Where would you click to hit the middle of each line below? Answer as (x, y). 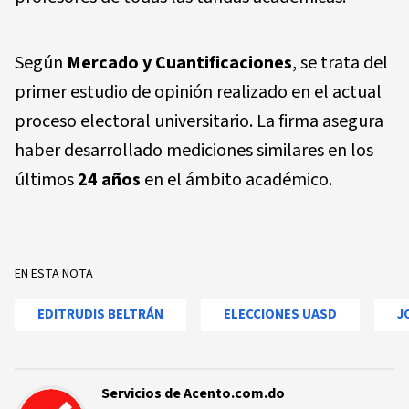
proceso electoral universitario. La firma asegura (199, 122)
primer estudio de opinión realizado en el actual (198, 93)
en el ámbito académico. (236, 180)
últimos (46, 180)
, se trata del (340, 63)
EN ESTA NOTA (54, 274)
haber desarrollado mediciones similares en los (194, 151)
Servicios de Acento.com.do (193, 394)
